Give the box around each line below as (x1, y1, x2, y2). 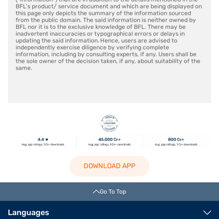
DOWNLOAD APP (84, 162, 135, 171)
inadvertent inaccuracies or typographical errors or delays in (16, 30, 185, 38)
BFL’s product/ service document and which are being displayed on (16, 3, 202, 10)
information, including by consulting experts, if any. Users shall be (16, 51, 197, 58)
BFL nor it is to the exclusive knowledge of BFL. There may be (16, 23, 186, 31)
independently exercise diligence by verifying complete (16, 44, 169, 51)
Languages (8, 208, 49, 218)
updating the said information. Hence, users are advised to (16, 37, 177, 44)
